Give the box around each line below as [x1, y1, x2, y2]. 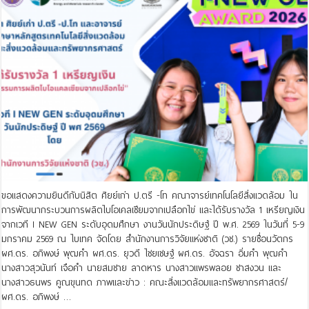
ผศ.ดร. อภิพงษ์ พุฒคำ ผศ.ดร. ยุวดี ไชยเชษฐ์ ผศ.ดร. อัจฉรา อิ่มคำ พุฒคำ [1, 246, 288, 262]
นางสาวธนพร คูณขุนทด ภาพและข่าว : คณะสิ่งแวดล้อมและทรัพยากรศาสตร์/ [1, 275, 288, 291]
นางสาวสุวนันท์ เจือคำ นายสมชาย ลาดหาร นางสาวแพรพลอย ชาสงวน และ [1, 260, 282, 277]
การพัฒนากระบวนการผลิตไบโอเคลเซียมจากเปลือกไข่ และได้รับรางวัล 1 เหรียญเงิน [1, 202, 306, 219]
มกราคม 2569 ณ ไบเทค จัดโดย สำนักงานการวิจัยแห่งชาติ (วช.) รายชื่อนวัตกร [1, 231, 294, 248]
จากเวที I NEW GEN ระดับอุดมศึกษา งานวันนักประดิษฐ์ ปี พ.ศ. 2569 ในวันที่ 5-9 [1, 217, 305, 233]
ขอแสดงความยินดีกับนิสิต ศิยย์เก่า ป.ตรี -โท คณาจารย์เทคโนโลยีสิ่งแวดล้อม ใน [1, 188, 299, 204]
